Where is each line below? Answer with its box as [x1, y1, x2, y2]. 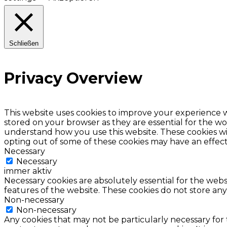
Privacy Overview [4, 68, 142, 88]
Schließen [9, 40, 39, 48]
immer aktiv [4, 166, 52, 176]
